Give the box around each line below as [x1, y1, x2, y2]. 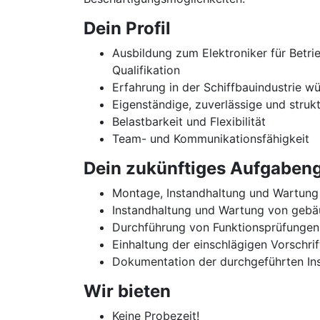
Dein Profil [84, 18, 171, 39]
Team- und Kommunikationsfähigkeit [112, 131, 309, 146]
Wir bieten [84, 281, 171, 301]
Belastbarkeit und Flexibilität [112, 114, 266, 129]
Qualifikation [112, 63, 180, 77]
